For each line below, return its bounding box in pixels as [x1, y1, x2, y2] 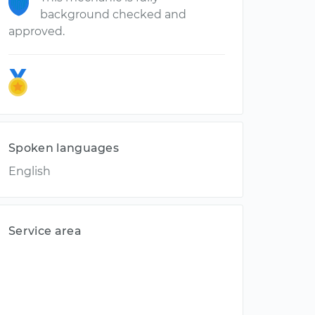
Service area [8, 224, 82, 238]
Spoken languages [8, 141, 120, 155]
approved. [8, 25, 65, 38]
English [8, 165, 51, 178]
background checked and [40, 8, 186, 21]
